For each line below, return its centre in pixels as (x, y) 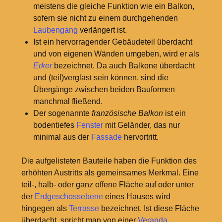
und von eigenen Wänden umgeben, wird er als (116, 54)
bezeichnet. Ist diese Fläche (149, 209)
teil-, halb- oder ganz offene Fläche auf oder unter (107, 185)
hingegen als (45, 209)
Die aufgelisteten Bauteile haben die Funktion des (109, 161)
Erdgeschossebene (69, 197)
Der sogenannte (62, 113)
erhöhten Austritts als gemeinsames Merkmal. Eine (110, 173)
